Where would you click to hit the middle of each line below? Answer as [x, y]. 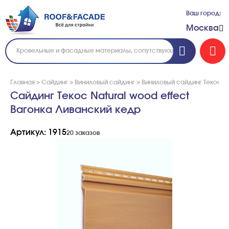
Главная [22, 82]
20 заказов [83, 133]
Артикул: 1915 [38, 132]
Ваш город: [203, 14]
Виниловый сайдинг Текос [181, 82]
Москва [202, 28]
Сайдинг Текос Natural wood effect [100, 96]
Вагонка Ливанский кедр [75, 110]
